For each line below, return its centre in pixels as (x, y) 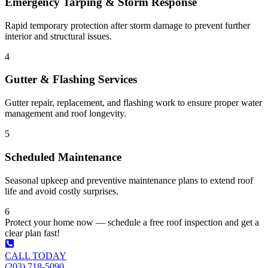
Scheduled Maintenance (63, 157)
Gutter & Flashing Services (71, 80)
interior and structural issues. (58, 36)
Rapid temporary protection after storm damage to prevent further (127, 25)
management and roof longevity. (66, 114)
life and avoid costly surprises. (62, 191)
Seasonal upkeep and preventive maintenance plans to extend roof (129, 180)
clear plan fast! (32, 233)
